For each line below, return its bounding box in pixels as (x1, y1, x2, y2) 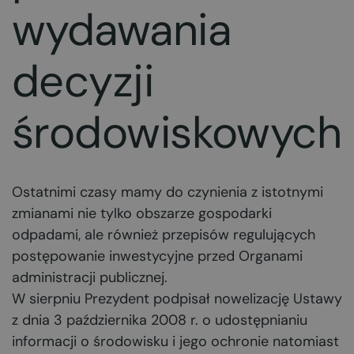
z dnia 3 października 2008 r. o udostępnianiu (12, 311, 307, 330)
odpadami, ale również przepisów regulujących (12, 225, 315, 244)
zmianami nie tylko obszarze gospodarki (12, 204, 272, 223)
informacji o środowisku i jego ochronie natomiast (12, 332, 339, 351)
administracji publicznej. (12, 268, 168, 287)
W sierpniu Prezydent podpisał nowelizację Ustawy (12, 289, 342, 308)
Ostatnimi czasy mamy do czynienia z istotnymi (12, 183, 323, 201)
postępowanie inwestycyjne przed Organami (12, 247, 303, 265)
